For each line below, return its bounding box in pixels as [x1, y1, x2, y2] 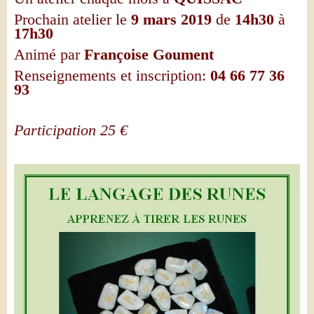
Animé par [14, 46, 80, 63]
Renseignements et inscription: [14, 67, 206, 84]
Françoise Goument [84, 46, 214, 63]
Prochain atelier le [14, 11, 127, 28]
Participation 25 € [14, 121, 128, 139]
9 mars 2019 [127, 11, 216, 28]
